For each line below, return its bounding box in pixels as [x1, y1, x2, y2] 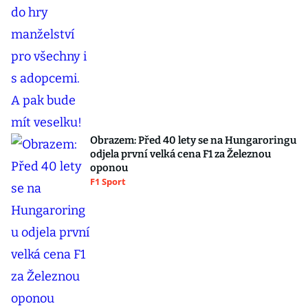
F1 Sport [90, 175, 126, 188]
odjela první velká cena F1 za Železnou [90, 148, 271, 160]
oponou [90, 162, 128, 174]
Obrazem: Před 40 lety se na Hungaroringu [90, 134, 296, 146]
